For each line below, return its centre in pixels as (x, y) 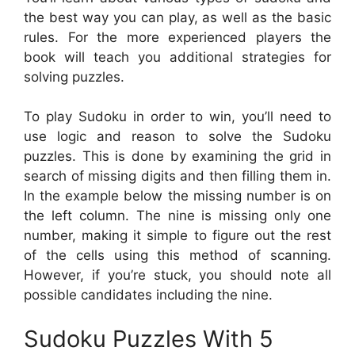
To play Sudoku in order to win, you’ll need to (177, 116)
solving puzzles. (74, 76)
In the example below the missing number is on (177, 196)
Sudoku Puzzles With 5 (149, 338)
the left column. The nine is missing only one (177, 216)
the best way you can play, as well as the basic (177, 17)
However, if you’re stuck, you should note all (177, 275)
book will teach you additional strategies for (177, 57)
